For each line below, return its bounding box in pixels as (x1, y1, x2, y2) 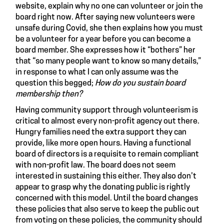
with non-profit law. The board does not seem (15, 161, 175, 169)
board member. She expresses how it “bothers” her (15, 46, 195, 54)
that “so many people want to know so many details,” (15, 57, 201, 65)
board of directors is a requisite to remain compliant (15, 150, 199, 158)
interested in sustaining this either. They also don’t (15, 172, 196, 180)
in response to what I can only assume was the (15, 68, 178, 76)
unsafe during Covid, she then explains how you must (15, 24, 203, 32)
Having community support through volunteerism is (15, 106, 198, 114)
